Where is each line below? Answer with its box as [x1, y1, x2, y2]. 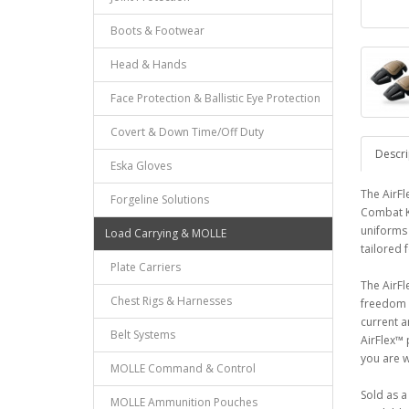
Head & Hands [105, 57, 186, 72]
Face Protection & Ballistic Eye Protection [105, 90, 320, 106]
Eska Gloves [105, 158, 172, 173]
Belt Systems [105, 327, 175, 342]
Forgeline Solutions [105, 192, 209, 207]
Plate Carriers [105, 259, 181, 275]
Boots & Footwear [105, 23, 204, 38]
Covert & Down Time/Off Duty [105, 124, 264, 140]
